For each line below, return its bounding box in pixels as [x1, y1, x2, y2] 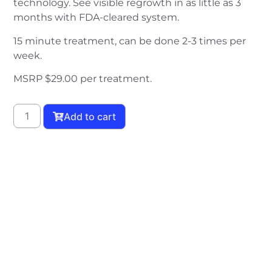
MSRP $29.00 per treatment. [13, 73, 152, 85]
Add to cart [64, 110, 117, 123]
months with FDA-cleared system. [13, 12, 180, 24]
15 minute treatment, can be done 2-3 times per [13, 35, 246, 47]
